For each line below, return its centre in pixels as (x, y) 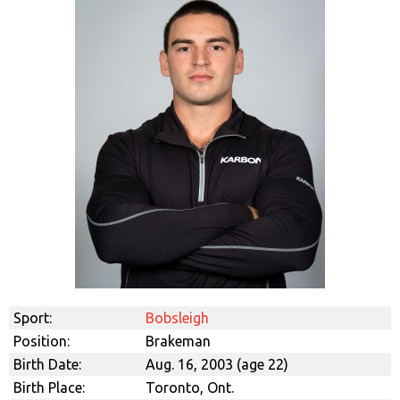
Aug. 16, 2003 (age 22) (217, 364)
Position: (42, 341)
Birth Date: (47, 364)
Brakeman (178, 341)
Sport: (33, 317)
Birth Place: (49, 387)
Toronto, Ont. (190, 387)
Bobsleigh (177, 317)
